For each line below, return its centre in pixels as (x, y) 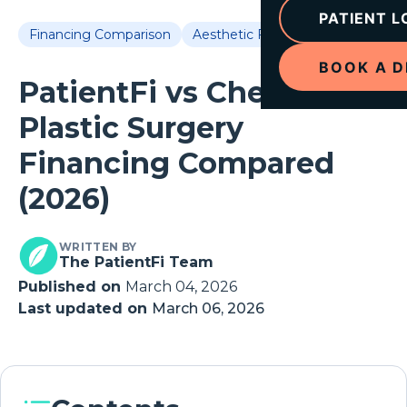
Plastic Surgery (131, 128)
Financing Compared (176, 163)
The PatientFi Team (136, 263)
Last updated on (85, 309)
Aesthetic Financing (256, 35)
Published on (72, 287)
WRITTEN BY (98, 247)
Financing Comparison (100, 35)
